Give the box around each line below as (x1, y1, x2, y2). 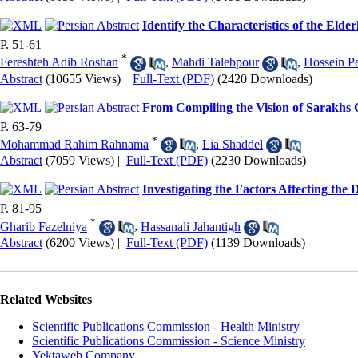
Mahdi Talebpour (172, 55, 259, 70)
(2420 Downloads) (217, 71, 312, 86)
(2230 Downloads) (211, 153, 306, 168)
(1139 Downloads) (211, 235, 305, 249)
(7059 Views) (46, 153, 114, 168)
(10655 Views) (46, 71, 121, 86)
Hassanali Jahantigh (141, 219, 241, 233)
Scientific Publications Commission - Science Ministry (32, 333, 305, 348)
